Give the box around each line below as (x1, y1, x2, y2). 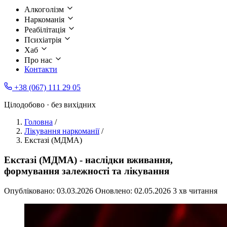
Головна (24, 118, 53, 127)
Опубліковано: (4, 186, 57, 195)
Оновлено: (95, 186, 134, 195)
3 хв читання (173, 186, 217, 195)
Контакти (24, 65, 57, 74)
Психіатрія (24, 35, 63, 45)
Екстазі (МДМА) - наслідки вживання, (4, 155, 173, 166)
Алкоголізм (24, 5, 66, 14)
